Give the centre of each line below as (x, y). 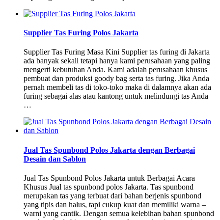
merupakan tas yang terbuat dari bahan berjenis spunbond (112, 195)
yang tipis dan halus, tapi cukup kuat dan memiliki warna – (115, 204)
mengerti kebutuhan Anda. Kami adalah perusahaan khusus (115, 70)
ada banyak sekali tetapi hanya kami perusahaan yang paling (117, 61)
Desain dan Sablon (55, 159)
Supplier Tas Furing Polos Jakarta (81, 33)
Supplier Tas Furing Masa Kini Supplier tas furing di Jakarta (117, 52)
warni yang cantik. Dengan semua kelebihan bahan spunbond (119, 213)
